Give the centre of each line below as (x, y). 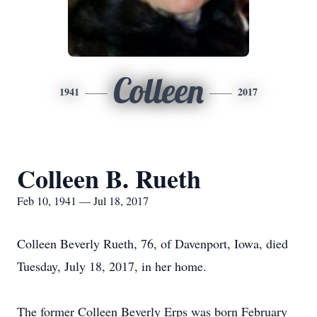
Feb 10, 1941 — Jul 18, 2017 (83, 201)
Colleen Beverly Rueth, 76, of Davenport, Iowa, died (152, 243)
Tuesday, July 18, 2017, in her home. (112, 266)
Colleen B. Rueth (109, 178)
